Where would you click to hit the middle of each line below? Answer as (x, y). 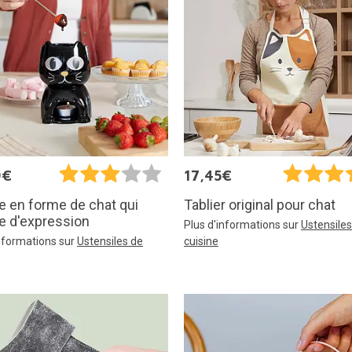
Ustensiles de (110, 241)
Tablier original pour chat (260, 204)
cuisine (201, 241)
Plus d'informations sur (242, 224)
